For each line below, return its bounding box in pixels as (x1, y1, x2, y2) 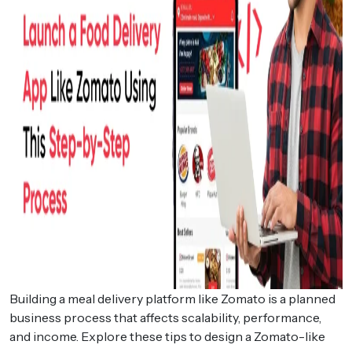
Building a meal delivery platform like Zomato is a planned (9, 290, 335, 306)
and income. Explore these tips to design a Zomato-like (9, 328, 325, 344)
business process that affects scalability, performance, (9, 309, 321, 325)
